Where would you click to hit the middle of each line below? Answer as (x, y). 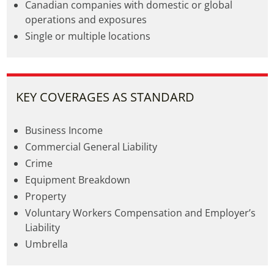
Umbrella (46, 244)
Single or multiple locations (87, 36)
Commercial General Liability (91, 147)
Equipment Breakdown (77, 180)
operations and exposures (86, 20)
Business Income (64, 130)
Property (45, 196)
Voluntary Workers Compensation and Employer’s (140, 213)
